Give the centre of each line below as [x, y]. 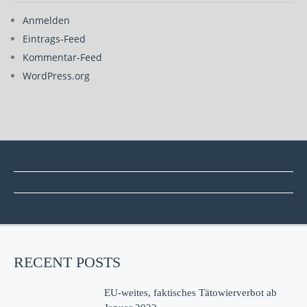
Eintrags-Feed [54, 39]
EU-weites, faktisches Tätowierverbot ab [191, 293]
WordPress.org [56, 76]
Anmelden [46, 20]
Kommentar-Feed [62, 57]
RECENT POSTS [67, 262]
